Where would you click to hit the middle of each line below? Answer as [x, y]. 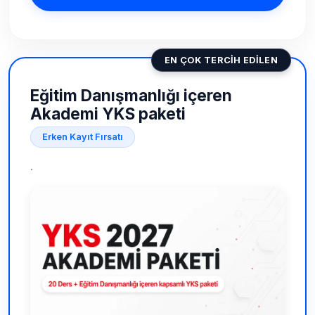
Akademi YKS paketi [108, 113]
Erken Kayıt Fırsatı [82, 136]
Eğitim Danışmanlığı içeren [131, 95]
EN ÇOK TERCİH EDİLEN [221, 60]
